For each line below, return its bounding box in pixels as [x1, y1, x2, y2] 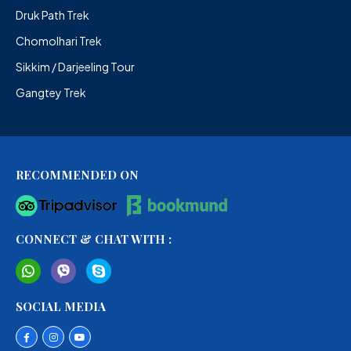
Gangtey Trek [16, 85, 86, 100]
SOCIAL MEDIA [16, 299, 106, 315]
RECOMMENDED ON [16, 166, 139, 183]
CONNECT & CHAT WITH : [16, 231, 172, 248]
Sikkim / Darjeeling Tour [16, 59, 135, 74]
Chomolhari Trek [16, 33, 102, 48]
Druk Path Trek [16, 7, 89, 22]
